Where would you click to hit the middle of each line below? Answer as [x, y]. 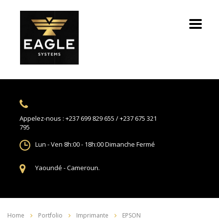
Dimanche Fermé [130, 144]
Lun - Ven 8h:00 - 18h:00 [69, 144]
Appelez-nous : [42, 118]
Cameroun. [83, 168]
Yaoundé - [50, 168]
